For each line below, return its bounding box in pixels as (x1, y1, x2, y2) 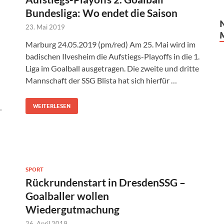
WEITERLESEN (33, 102, 70, 110)
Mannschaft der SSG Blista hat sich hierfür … (25, 75, 177, 85)
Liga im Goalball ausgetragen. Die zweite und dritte (25, 63, 199, 73)
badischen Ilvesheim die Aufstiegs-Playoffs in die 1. (25, 51, 199, 61)
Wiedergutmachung (25, 203, 119, 216)
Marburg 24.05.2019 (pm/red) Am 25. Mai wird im (25, 39, 195, 49)
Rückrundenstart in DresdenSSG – (25, 176, 185, 189)
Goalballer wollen (25, 189, 109, 202)
